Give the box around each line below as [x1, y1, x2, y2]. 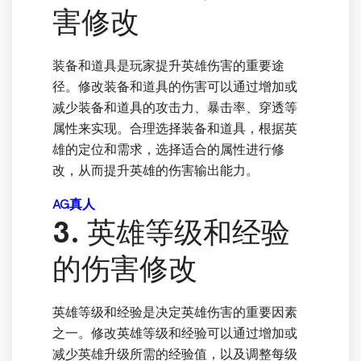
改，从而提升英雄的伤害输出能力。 [52, 162, 259, 180]
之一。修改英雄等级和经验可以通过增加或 [52, 325, 297, 342]
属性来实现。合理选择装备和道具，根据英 [52, 120, 297, 138]
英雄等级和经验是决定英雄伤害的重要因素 [52, 304, 297, 322]
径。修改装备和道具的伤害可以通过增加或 [52, 78, 297, 96]
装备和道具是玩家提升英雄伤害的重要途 [52, 57, 284, 75]
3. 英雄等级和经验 [52, 214, 290, 252]
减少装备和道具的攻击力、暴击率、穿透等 [52, 99, 297, 117]
